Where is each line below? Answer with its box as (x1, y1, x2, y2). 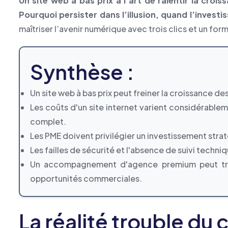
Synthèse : (30, 59, 134, 84)
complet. (30, 116, 66, 127)
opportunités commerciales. (30, 173, 142, 184)
